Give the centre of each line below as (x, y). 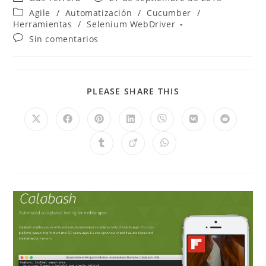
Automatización (99, 13)
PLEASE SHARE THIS (133, 91)
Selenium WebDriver (131, 24)
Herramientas (43, 24)
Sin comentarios (64, 39)
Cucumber (169, 13)
